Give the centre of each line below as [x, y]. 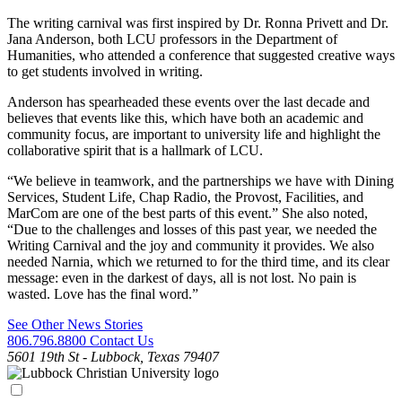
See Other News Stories [75, 325]
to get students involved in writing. [109, 72]
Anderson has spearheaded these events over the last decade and [188, 102]
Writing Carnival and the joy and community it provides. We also [191, 246]
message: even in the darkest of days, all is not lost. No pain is [182, 278]
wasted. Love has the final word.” [103, 294]
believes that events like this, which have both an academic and [185, 118]
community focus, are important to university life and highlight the [194, 135]
